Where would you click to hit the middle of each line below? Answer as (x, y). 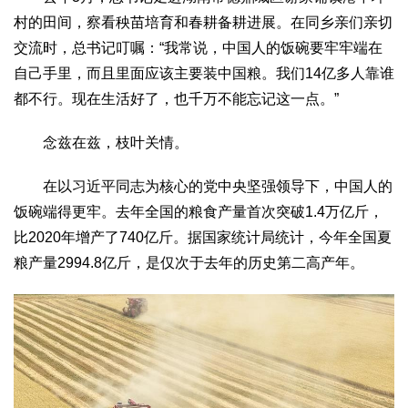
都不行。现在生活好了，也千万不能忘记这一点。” (176, 98)
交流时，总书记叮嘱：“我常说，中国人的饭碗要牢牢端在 (198, 47)
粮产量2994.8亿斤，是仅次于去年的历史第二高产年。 (189, 262)
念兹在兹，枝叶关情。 (101, 142)
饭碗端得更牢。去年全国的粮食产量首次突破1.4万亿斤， (199, 211)
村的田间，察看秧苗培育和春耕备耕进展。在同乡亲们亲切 (203, 22)
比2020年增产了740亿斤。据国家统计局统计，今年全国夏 (203, 237)
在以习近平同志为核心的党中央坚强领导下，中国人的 (203, 186)
